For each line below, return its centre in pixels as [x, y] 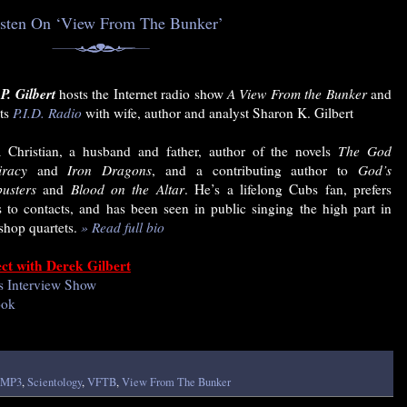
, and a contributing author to [255, 170]
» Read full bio [122, 228]
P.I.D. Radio [47, 113]
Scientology [55, 382]
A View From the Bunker [297, 94]
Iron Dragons [110, 170]
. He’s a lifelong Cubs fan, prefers [288, 189]
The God [365, 151]
